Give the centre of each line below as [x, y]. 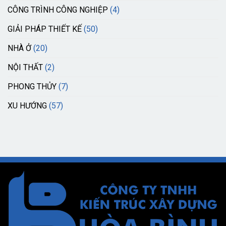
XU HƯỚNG [27, 106]
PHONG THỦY [32, 87]
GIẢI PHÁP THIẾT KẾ [45, 29]
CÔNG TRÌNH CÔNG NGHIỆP [58, 10]
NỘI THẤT [25, 68]
